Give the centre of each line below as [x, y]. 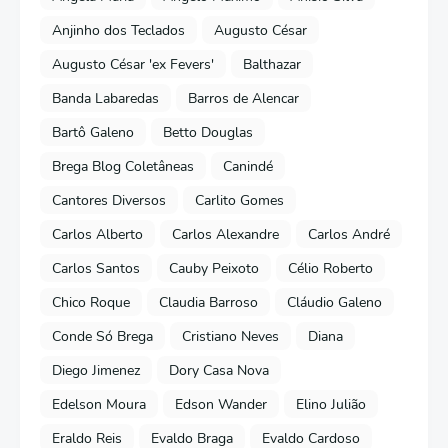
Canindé [248, 166]
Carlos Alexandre [225, 234]
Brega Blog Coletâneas [123, 166]
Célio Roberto [330, 268]
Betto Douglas [208, 132]
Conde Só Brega [102, 336]
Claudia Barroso [208, 302]
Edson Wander [221, 404]
